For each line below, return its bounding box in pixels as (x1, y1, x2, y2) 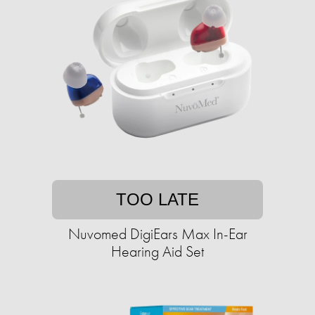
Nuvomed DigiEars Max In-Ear (67, 224, 247, 245)
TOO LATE (116, 190, 199, 210)
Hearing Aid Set (111, 241, 204, 262)
